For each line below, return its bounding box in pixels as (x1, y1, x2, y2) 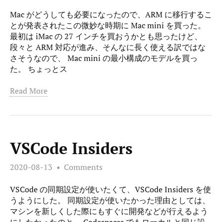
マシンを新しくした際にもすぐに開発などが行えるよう (10, 205, 208, 217)
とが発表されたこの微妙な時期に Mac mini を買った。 (10, 19, 206, 31)
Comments (64, 161, 103, 172)
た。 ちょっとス (10, 63, 67, 74)
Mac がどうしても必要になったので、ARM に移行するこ (10, 8, 212, 20)
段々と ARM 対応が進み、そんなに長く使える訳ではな (10, 41, 206, 53)
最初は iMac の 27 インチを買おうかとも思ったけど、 (10, 30, 202, 42)
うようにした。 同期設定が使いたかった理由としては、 (10, 194, 210, 206)
